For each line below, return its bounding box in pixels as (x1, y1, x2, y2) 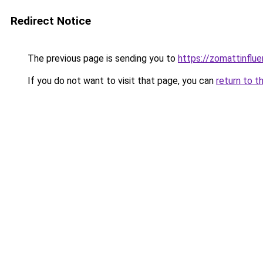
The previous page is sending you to (25, 53, 178, 64)
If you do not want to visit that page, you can (25, 75, 216, 86)
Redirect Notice (11, 14, 91, 28)
